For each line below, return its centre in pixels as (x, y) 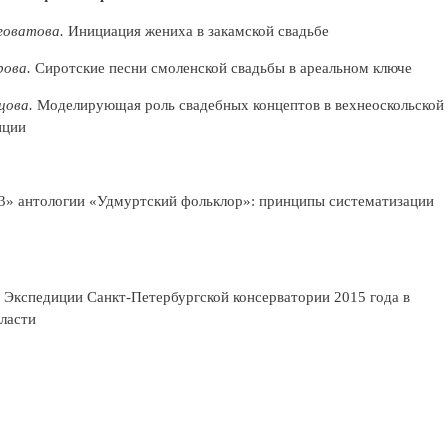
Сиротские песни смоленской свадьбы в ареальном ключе (223, 68)
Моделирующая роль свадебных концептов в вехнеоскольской (240, 105)
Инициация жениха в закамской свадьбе (198, 31)
